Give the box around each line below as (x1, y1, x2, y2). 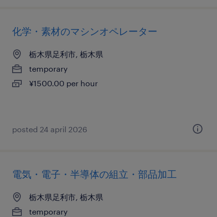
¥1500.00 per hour (29, 78, 98, 88)
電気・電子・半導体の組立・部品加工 (12, 168, 177, 180)
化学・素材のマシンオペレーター (12, 25, 157, 37)
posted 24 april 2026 (12, 124, 87, 134)
